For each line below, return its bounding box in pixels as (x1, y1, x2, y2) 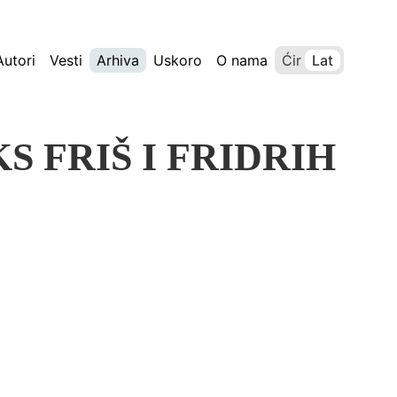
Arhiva (97, 51, 139, 69)
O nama (216, 51, 268, 69)
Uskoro (153, 51, 202, 69)
